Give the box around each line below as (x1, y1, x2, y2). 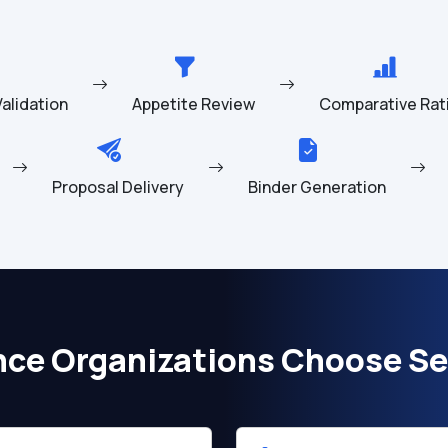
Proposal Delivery (52, 176, 184, 198)
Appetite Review (132, 93, 255, 115)
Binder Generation (248, 176, 386, 198)
